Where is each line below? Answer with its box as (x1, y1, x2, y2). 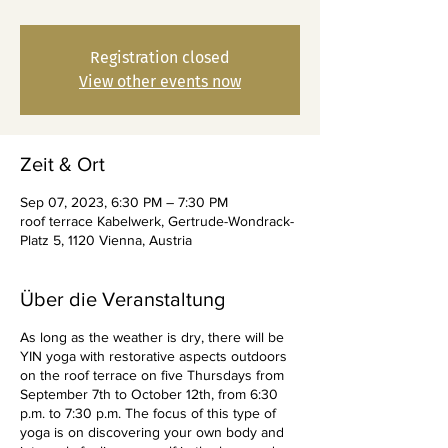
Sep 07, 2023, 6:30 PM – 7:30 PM (20, 194, 228, 210)
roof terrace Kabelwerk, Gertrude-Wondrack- (20, 213, 294, 229)
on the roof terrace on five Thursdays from (20, 367, 284, 383)
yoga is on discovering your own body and (20, 424, 284, 440)
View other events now (79, 72, 241, 91)
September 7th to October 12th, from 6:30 (20, 386, 278, 402)
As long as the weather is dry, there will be (20, 329, 284, 345)
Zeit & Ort (20, 153, 105, 175)
